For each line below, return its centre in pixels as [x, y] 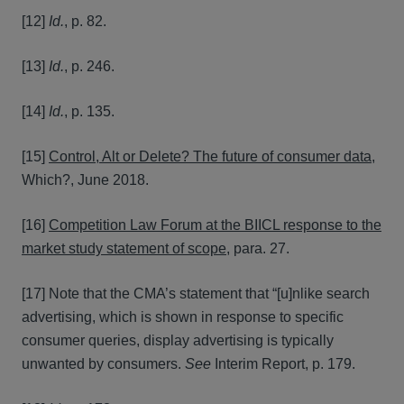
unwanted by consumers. [103, 364]
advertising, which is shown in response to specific [183, 317]
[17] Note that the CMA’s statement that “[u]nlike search [196, 294]
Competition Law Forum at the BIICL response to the [215, 225]
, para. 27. [258, 248]
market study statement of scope [124, 248]
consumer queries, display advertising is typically [178, 340]
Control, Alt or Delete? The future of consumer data [210, 156]
